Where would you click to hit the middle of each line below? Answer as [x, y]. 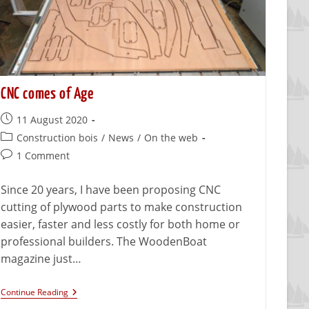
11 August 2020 [52, 119]
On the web [171, 137]
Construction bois [58, 137]
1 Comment [43, 155]
